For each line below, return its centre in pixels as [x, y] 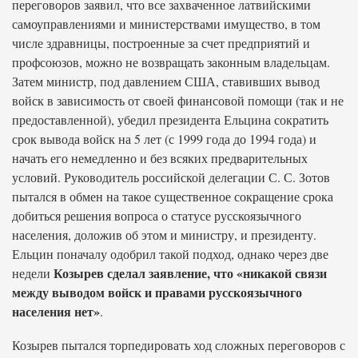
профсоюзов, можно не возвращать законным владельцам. [171, 62]
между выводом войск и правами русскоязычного [157, 292]
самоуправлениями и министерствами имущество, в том [166, 24]
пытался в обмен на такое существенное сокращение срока [173, 196]
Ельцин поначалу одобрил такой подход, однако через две [170, 254]
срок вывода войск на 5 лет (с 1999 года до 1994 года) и [164, 139]
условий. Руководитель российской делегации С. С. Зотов [171, 177]
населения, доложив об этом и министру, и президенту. [164, 235]
